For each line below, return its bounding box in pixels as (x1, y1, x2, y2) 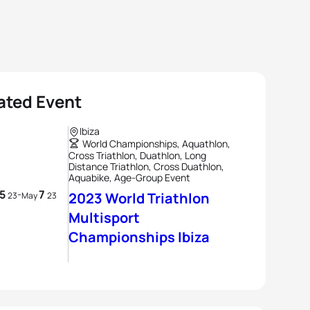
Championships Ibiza (69, 228, 210, 246)
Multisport (69, 208, 140, 227)
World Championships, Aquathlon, (82, 137, 230, 150)
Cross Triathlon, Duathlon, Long (69, 149, 206, 162)
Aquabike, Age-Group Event (69, 171, 190, 184)
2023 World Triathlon (69, 189, 210, 208)
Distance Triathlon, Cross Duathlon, (69, 160, 224, 173)
